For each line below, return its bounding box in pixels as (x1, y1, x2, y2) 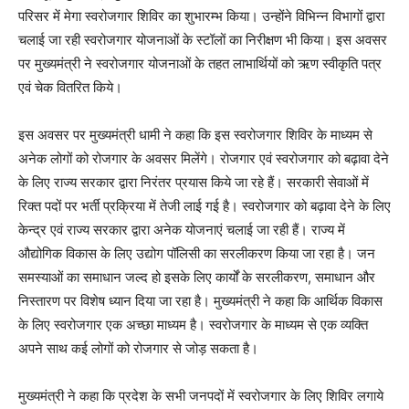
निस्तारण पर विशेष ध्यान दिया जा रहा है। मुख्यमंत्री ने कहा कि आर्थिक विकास (18, 292, 383, 310)
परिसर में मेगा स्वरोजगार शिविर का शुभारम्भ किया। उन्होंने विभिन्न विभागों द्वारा (18, 7, 384, 26)
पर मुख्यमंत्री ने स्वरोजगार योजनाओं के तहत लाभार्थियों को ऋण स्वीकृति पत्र (18, 55, 382, 73)
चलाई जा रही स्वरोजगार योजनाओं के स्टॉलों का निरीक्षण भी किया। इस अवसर (18, 31, 387, 49)
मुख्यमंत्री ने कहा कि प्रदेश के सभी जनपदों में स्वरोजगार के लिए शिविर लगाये (18, 387, 383, 405)
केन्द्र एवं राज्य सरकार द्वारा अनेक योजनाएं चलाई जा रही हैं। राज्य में (18, 221, 345, 239)
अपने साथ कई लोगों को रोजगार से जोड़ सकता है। (18, 340, 258, 358)
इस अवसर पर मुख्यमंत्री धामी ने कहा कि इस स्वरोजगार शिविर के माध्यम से (18, 126, 372, 144)
